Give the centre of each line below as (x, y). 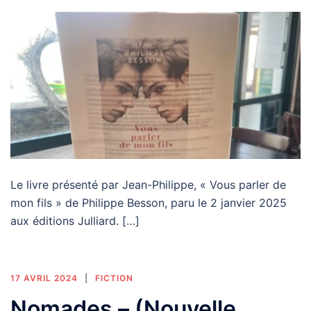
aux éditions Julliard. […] (75, 220)
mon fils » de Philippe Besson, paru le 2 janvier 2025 (149, 202)
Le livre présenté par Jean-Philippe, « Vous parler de (148, 184)
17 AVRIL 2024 (44, 278)
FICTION (114, 278)
